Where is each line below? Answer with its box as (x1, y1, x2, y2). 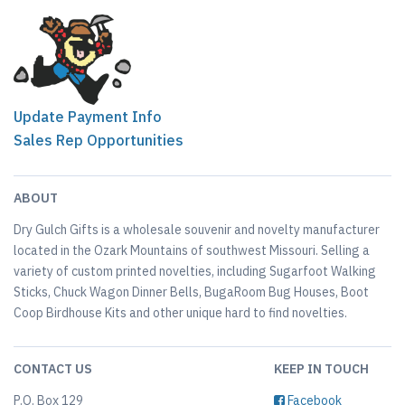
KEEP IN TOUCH (274, 361, 369, 377)
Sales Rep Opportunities (14, 131, 184, 149)
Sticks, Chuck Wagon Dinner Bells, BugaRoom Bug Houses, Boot (14, 284, 369, 300)
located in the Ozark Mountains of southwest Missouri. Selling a (14, 242, 370, 259)
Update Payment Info (14, 108, 162, 126)
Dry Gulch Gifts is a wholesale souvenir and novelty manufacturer (14, 221, 380, 238)
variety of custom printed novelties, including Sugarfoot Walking (14, 263, 376, 279)
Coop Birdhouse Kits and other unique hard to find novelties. (14, 305, 347, 321)
